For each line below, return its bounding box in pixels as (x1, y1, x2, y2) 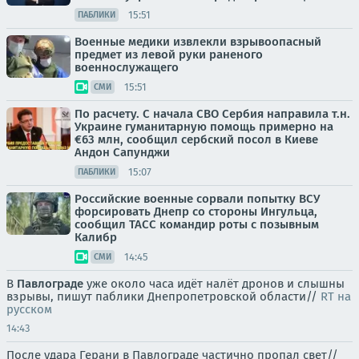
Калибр (75, 230, 117, 244)
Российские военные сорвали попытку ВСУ (75, 192, 320, 206)
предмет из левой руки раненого (75, 47, 263, 62)
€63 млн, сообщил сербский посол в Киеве (75, 132, 318, 147)
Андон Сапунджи (75, 145, 170, 159)
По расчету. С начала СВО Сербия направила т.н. (75, 107, 350, 121)
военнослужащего (75, 60, 179, 75)
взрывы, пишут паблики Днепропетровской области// (6, 289, 321, 304)
